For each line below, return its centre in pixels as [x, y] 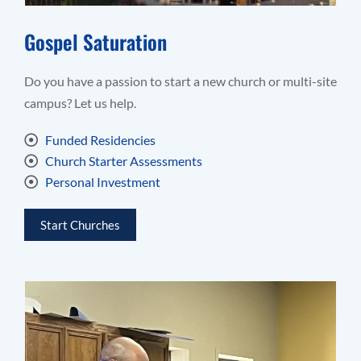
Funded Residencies [101, 139]
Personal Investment [103, 181]
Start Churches [80, 224]
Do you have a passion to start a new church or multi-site [180, 81]
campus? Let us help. [80, 102]
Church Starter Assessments [124, 160]
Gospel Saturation [95, 41]
